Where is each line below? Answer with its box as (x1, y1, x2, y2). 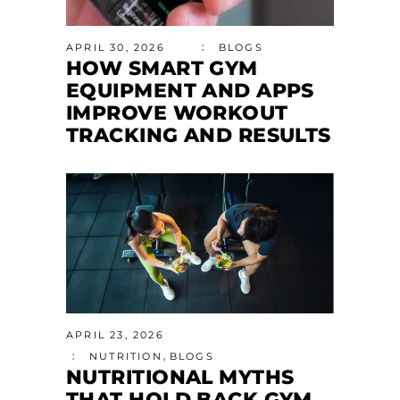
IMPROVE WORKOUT (66, 100, 288, 125)
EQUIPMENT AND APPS (66, 78, 314, 103)
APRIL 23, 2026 (66, 329, 164, 342)
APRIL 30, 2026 (66, 40, 165, 54)
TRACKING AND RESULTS (66, 122, 331, 147)
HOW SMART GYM (66, 55, 258, 80)
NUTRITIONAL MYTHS (66, 365, 295, 390)
